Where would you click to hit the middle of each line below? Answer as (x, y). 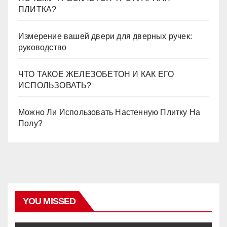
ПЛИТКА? (37, 9)
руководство (43, 47)
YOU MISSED (49, 201)
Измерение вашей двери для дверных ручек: (105, 36)
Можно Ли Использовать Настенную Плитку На (109, 112)
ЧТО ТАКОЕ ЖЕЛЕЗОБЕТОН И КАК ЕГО (96, 74)
